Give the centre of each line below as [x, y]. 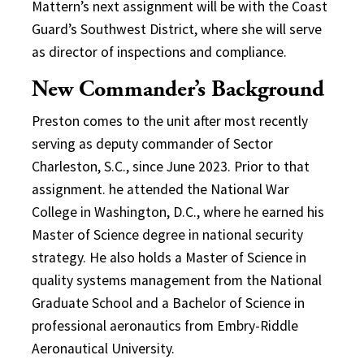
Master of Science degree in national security [167, 235]
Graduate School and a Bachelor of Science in [168, 303]
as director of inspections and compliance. [159, 52]
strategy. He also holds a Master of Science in [169, 258]
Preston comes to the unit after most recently [170, 121]
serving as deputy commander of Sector [152, 144]
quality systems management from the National [177, 280]
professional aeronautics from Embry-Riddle [165, 326]
